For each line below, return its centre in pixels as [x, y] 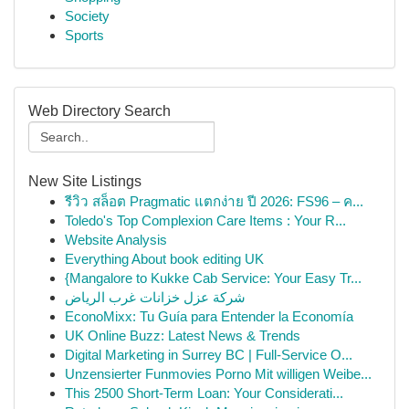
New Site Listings [85, 181]
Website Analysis [116, 240]
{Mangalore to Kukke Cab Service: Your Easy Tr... [213, 278]
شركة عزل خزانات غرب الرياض [155, 297]
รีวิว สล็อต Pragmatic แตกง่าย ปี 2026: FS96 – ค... [214, 201]
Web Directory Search [100, 111]
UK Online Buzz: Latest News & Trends [183, 336]
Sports [84, 35]
